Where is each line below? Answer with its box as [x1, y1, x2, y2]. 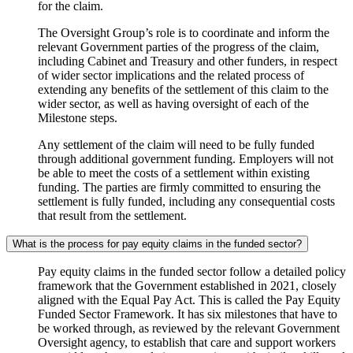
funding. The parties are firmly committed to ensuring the [38, 180, 321, 195]
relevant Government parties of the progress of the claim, [38, 40, 319, 54]
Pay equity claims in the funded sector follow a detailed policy [38, 265, 346, 279]
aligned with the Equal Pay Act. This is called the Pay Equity [38, 293, 340, 307]
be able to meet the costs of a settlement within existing [38, 166, 310, 180]
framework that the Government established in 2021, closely [38, 279, 336, 293]
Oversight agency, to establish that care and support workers [38, 336, 336, 350]
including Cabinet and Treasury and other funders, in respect [38, 54, 337, 69]
